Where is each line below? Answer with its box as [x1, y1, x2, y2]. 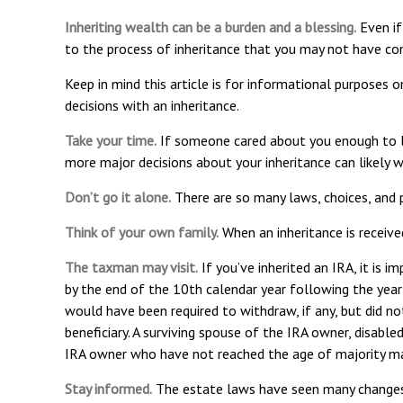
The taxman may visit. [65, 258, 198, 277]
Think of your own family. [65, 223, 219, 242]
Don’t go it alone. [65, 188, 171, 207]
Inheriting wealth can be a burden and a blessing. [65, 18, 356, 37]
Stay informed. [65, 380, 152, 399]
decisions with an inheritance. [65, 96, 239, 115]
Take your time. [65, 131, 157, 150]
